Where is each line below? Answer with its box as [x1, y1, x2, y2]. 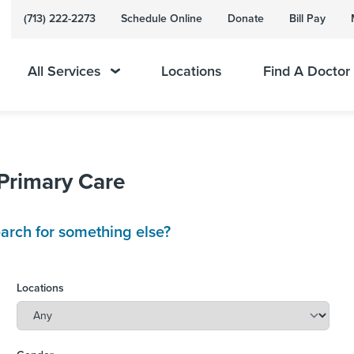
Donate [228, 12, 264, 25]
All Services [28, 62, 101, 80]
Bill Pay [289, 12, 326, 25]
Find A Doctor [262, 62, 350, 80]
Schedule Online [121, 12, 202, 25]
